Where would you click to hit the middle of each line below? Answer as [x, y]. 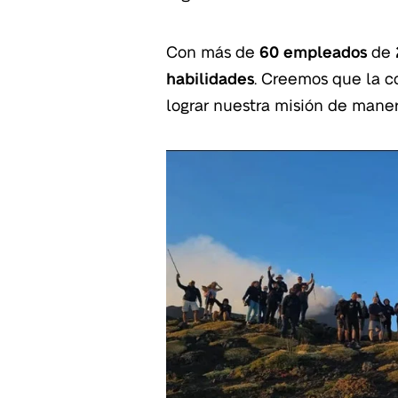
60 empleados [313, 51]
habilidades [210, 77]
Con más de [213, 51]
